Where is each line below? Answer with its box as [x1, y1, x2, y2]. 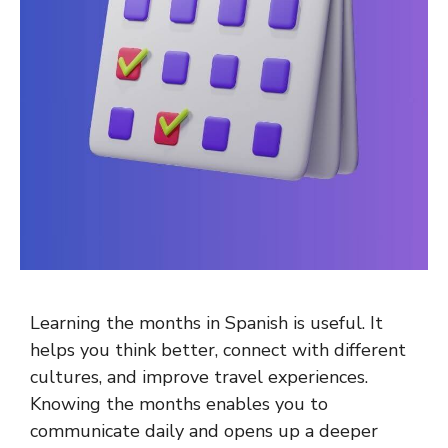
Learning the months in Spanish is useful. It [30, 310, 383, 335]
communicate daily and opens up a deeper [30, 418, 378, 443]
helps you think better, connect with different [30, 337, 406, 362]
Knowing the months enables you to [30, 391, 328, 416]
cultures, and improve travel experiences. [30, 364, 368, 389]
